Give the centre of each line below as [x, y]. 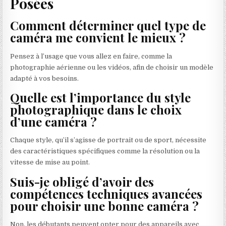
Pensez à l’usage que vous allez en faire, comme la [91, 56]
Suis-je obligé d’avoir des [82, 181]
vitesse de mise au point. [50, 162]
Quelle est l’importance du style [101, 97]
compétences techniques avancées [106, 193]
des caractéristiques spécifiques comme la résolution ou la [105, 151]
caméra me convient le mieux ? [98, 38]
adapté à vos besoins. [45, 78]
